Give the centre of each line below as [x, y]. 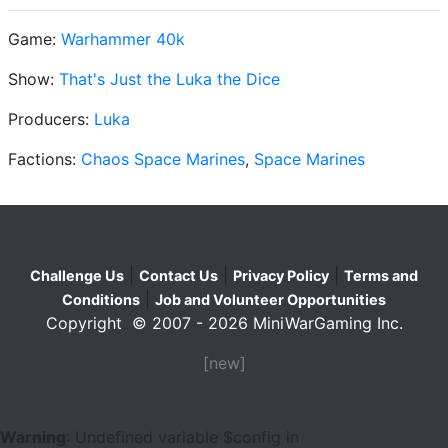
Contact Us [178, 275]
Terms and [381, 275]
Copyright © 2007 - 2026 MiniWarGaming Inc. [224, 322]
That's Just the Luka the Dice [169, 78]
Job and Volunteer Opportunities [270, 299]
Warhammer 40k [123, 38]
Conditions [101, 299]
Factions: [44, 158]
